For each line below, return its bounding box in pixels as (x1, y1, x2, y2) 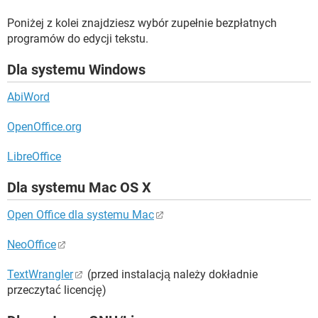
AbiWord (7, 90, 50, 104)
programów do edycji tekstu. (7, 32, 148, 45)
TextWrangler (7, 268, 73, 281)
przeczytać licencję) (7, 283, 106, 297)
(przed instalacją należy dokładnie (84, 268, 258, 281)
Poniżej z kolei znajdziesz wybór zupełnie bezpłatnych (7, 16, 277, 30)
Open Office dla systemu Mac (7, 208, 154, 221)
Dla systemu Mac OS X (7, 179, 151, 196)
